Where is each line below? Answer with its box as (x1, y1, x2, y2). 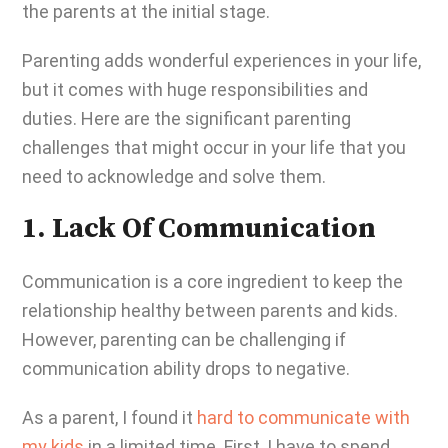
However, (22, 329, 100, 350)
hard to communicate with (197, 407, 410, 428)
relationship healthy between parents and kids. (22, 300, 398, 321)
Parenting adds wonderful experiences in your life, (22, 50, 421, 71)
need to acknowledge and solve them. (22, 166, 326, 187)
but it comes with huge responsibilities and (22, 79, 368, 100)
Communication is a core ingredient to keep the (22, 271, 403, 292)
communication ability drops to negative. (22, 358, 358, 379)
